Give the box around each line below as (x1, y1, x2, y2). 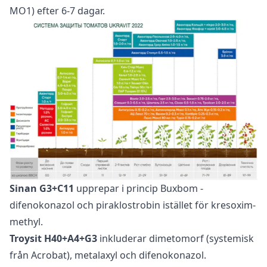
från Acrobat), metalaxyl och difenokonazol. (10, 248, 206, 262)
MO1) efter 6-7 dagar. (10, 4, 105, 18)
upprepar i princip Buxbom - (74, 181, 203, 195)
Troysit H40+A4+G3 (10, 231, 97, 245)
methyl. (10, 215, 43, 228)
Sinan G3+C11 (10, 181, 74, 195)
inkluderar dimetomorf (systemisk (97, 231, 254, 245)
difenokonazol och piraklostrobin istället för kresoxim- (10, 198, 256, 212)
